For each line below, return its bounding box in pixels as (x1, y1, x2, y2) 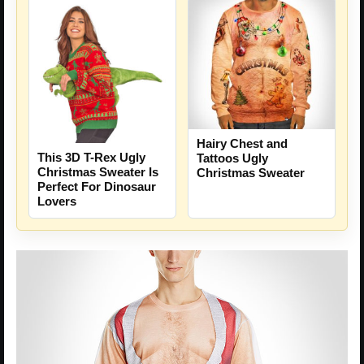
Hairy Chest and (197, 136, 288, 151)
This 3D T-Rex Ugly (37, 149, 145, 164)
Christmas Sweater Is (37, 164, 158, 179)
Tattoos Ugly (197, 151, 268, 166)
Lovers (37, 193, 76, 208)
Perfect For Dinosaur (37, 179, 156, 193)
